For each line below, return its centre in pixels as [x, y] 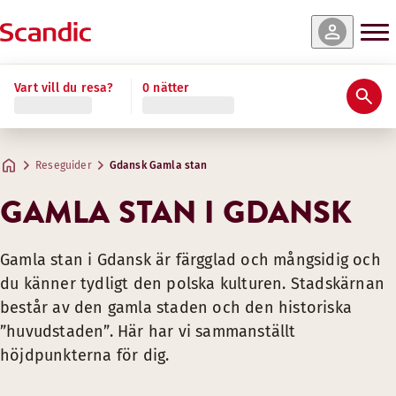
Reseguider [64, 165]
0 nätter [166, 88]
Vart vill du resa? [64, 88]
